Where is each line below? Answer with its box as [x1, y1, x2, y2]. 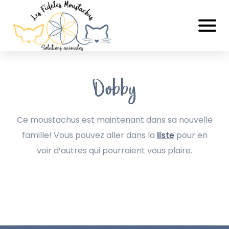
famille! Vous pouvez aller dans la [21, 129, 157, 141]
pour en [174, 129, 208, 141]
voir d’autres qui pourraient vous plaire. [37, 145, 192, 156]
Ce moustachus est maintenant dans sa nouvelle [16, 114, 213, 126]
